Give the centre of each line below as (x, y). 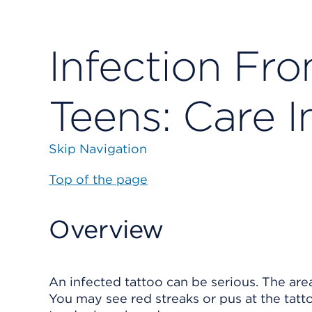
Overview (107, 229)
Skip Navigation (98, 149)
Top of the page (98, 179)
